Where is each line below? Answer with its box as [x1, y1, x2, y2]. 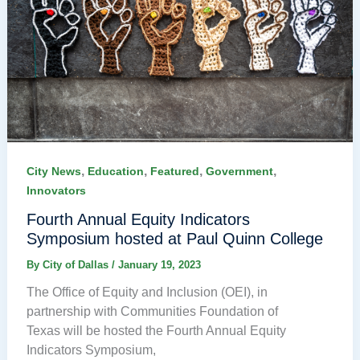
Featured [149, 164, 199, 178]
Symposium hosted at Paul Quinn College [26, 230, 323, 248]
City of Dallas [42, 259, 112, 272]
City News [26, 164, 81, 178]
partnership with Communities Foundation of [26, 305, 278, 319]
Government [205, 164, 273, 178]
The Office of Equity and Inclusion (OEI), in [26, 285, 268, 300]
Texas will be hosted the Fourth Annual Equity [26, 324, 286, 338]
